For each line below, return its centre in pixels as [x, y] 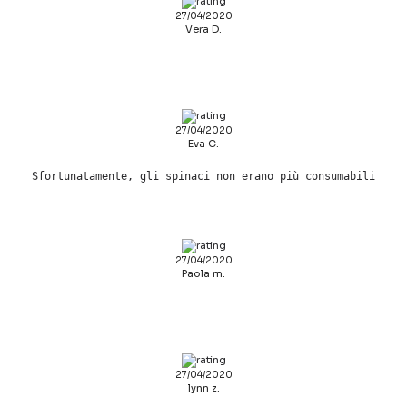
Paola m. [203, 273]
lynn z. [203, 387]
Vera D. [203, 29]
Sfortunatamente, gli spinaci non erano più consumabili [203, 176]
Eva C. [203, 143]
